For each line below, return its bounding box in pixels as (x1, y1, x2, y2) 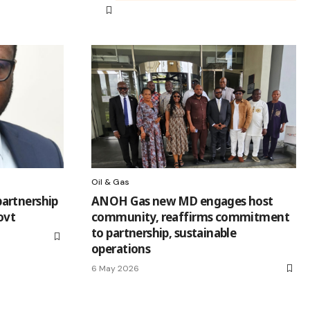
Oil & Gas (91, 176, 129, 188)
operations (91, 240, 151, 257)
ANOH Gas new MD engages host (91, 192, 273, 209)
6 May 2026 (91, 262, 139, 274)
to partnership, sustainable (91, 224, 237, 241)
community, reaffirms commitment (91, 208, 289, 225)
